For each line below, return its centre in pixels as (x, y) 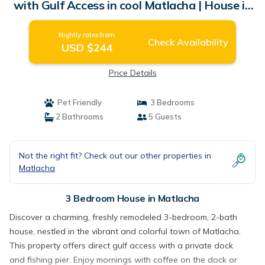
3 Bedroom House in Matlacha (132, 198)
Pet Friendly (77, 102)
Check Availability (188, 42)
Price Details (132, 73)
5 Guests (164, 117)
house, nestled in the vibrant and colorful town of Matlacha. (125, 231)
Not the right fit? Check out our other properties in (115, 156)
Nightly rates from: (87, 35)
